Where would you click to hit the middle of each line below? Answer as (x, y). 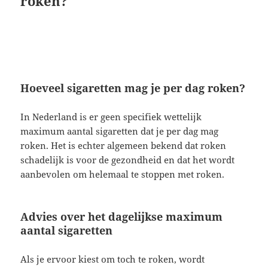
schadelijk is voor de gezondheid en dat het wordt (128, 160)
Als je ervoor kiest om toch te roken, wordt (113, 259)
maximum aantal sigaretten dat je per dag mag (120, 131)
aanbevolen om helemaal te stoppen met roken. (123, 174)
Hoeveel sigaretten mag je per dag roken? (133, 88)
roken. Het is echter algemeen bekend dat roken (124, 146)
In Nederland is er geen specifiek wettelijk (111, 117)
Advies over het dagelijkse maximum (122, 217)
